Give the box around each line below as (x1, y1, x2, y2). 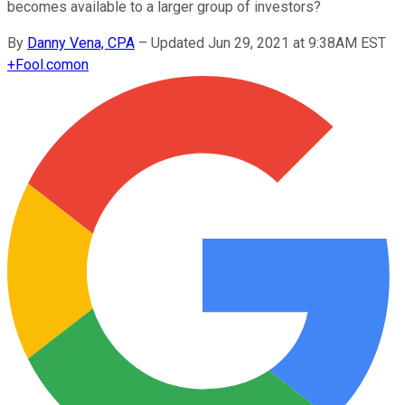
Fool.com (15, 55, 73, 73)
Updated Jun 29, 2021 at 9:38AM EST (151, 33, 386, 52)
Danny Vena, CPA (27, 33, 135, 52)
